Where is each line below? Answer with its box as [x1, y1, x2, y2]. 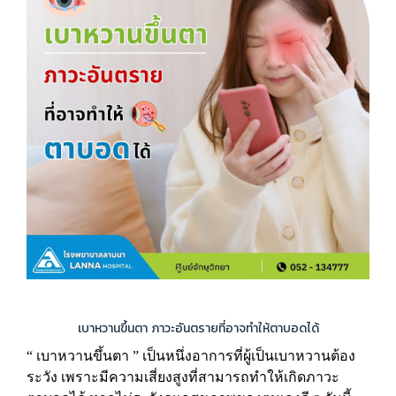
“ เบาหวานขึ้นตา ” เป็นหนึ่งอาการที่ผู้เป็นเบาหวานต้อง [27, 348, 355, 363]
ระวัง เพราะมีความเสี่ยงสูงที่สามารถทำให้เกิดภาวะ [27, 369, 339, 385]
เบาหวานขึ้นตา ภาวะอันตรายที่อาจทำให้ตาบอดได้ [77, 320, 319, 336]
